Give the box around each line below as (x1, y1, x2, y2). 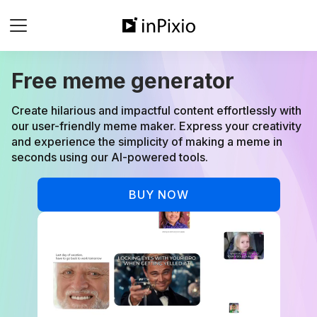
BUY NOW (128, 188, 189, 202)
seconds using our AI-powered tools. (11, 150, 208, 164)
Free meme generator (11, 68, 234, 93)
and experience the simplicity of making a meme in (11, 134, 282, 149)
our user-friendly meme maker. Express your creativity (11, 119, 301, 133)
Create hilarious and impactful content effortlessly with (11, 103, 301, 117)
